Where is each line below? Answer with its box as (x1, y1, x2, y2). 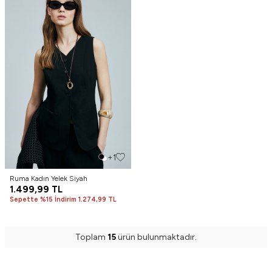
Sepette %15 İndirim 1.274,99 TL (10, 195, 117, 204)
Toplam (75, 232, 107, 243)
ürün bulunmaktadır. (116, 232, 197, 243)
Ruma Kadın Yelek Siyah (10, 174, 87, 183)
